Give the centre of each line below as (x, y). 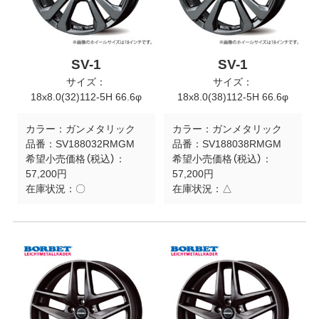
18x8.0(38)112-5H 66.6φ (233, 96)
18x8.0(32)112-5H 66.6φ (86, 96)
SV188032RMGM (95, 143)
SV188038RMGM (241, 143)
